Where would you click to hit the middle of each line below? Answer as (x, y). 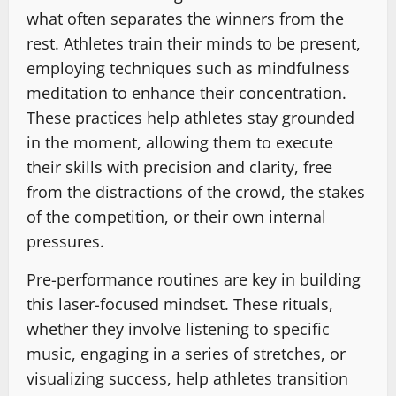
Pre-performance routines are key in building (194, 279)
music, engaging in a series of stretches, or (186, 353)
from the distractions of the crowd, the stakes (196, 191)
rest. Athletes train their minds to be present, (194, 43)
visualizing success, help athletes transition (187, 378)
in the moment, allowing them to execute (180, 142)
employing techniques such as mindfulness (188, 68)
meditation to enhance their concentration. (187, 92)
